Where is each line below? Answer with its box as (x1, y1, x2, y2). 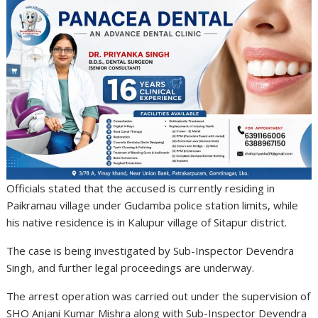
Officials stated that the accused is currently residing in (6, 181, 275, 196)
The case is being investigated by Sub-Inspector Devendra (6, 243, 295, 258)
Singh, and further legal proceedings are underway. (6, 261, 255, 275)
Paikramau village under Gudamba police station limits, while (6, 198, 299, 213)
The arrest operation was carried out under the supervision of (6, 289, 311, 304)
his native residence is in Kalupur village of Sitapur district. (6, 215, 287, 230)
